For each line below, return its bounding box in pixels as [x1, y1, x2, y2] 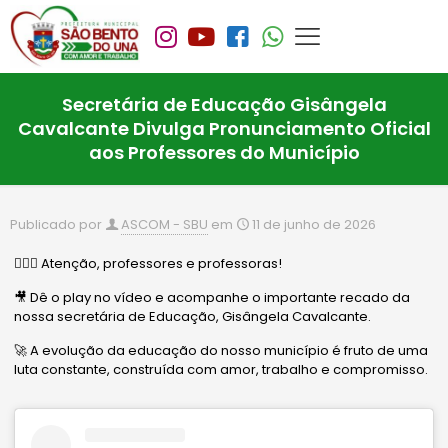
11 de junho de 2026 [252, 215, 376, 235]
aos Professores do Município [88, 140, 360, 166]
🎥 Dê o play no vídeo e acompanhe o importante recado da [14, 288, 411, 308]
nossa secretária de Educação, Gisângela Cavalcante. [14, 307, 372, 327]
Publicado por [10, 215, 102, 235]
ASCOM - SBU [121, 215, 208, 235]
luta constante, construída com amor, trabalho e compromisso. [14, 360, 429, 380]
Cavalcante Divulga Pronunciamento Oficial [17, 116, 431, 142]
